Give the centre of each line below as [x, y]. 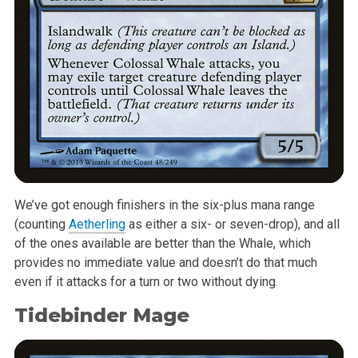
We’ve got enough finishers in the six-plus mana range [164, 205]
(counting [41, 225]
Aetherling [97, 225]
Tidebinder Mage [101, 315]
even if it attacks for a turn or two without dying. [146, 282]
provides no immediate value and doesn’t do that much [165, 263]
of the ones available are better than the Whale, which [162, 244]
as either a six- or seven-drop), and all [232, 225]
